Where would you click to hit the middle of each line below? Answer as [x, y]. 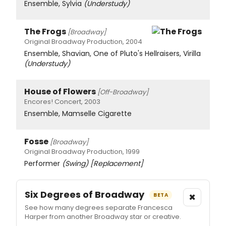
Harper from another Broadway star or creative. [103, 216]
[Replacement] [117, 163]
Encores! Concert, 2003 [62, 101]
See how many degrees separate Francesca [99, 207]
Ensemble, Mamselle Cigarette [78, 113]
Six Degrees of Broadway [86, 194]
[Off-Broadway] [123, 92]
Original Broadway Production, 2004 [83, 41]
